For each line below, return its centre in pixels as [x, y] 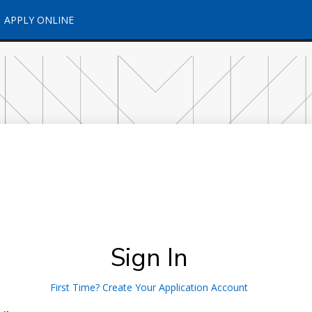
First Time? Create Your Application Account [149, 287]
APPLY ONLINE [39, 20]
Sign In [149, 258]
